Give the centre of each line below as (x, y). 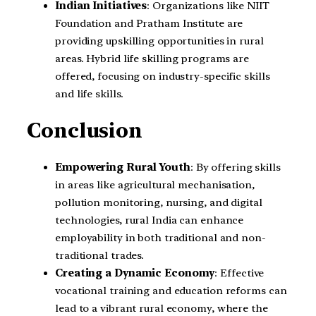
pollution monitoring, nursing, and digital (159, 203)
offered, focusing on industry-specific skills (163, 76)
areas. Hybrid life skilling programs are (152, 58)
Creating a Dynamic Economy (135, 273)
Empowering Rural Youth (123, 168)
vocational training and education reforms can (171, 291)
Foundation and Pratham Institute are (149, 23)
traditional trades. (100, 256)
